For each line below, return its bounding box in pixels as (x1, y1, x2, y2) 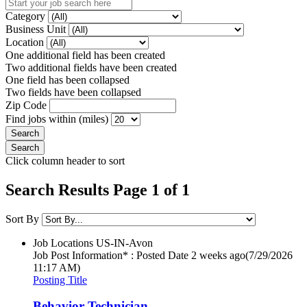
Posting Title (33, 273, 87, 286)
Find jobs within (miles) (5, 112, 111, 125)
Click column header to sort (5, 154, 125, 167)
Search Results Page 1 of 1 (5, 180, 190, 199)
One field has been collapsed (5, 73, 130, 86)
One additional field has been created (5, 49, 165, 61)
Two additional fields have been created (5, 61, 177, 73)
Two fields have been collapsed (5, 86, 141, 98)
